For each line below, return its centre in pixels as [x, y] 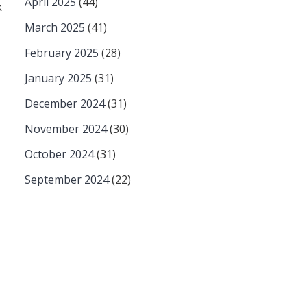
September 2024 [67, 180]
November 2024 [66, 129]
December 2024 [65, 103]
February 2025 [62, 53]
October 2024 [59, 154]
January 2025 [58, 78]
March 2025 [55, 27]
